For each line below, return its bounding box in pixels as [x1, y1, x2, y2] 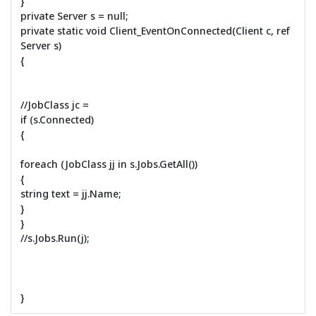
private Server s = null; [20, 8, 128, 23]
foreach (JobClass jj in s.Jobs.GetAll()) [20, 157, 197, 171]
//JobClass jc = [20, 97, 89, 111]
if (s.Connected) [20, 112, 94, 126]
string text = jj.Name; [20, 186, 121, 200]
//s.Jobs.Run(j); [20, 231, 90, 245]
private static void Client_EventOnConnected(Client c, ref [20, 23, 290, 37]
